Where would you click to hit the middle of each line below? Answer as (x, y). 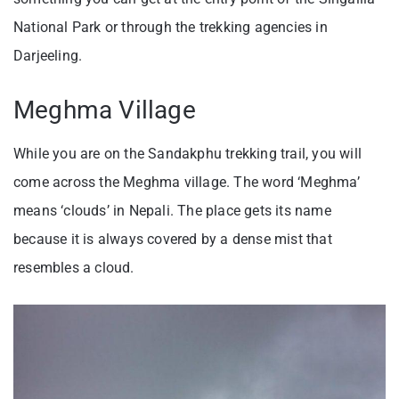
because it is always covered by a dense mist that (173, 240)
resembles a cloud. (74, 268)
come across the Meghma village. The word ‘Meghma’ (187, 183)
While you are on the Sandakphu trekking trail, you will (188, 154)
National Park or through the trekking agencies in (171, 28)
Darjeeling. (50, 56)
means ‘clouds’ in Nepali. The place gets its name (172, 211)
